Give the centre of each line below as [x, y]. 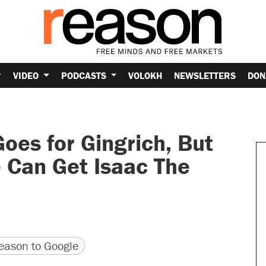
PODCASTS [85, 75]
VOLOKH [145, 75]
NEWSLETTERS [205, 75]
